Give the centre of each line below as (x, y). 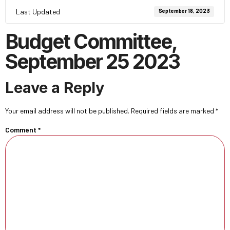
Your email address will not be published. (67, 111)
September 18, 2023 (184, 11)
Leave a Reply (55, 88)
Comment (22, 130)
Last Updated (38, 12)
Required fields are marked (173, 111)
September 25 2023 (92, 61)
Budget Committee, (91, 41)
